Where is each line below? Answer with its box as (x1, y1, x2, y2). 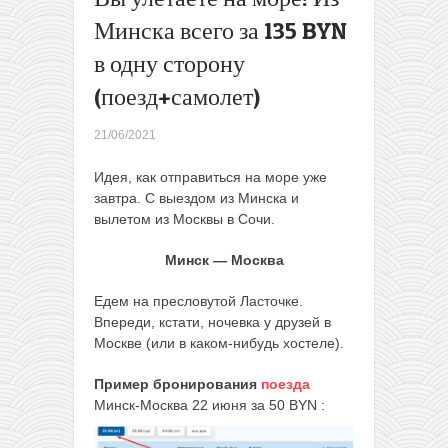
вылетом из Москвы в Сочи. (94, 210, 279, 227)
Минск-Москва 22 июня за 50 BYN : (94, 396, 325, 413)
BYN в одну (302, 50, 376, 67)
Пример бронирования (94, 375, 257, 392)
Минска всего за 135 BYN (94, 15, 347, 45)
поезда (261, 375, 310, 392)
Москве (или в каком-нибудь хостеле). (94, 334, 344, 351)
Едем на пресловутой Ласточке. (94, 292, 303, 309)
